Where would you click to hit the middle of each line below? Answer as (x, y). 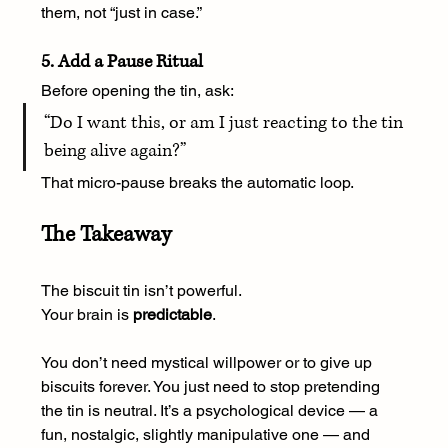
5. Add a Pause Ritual (121, 62)
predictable (172, 315)
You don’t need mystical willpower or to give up (208, 363)
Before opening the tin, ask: (137, 91)
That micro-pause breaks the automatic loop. (197, 183)
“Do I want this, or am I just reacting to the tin (225, 123)
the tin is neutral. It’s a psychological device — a (211, 411)
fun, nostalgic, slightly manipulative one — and (207, 435)
